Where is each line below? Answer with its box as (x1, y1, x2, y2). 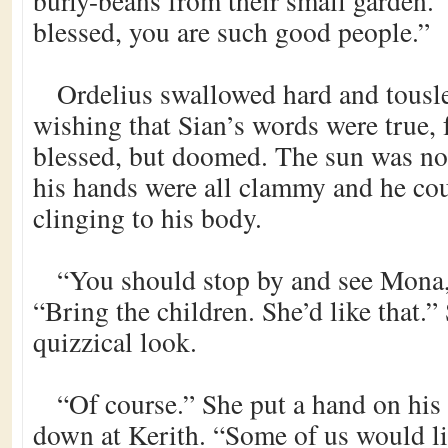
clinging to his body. (33, 199, 262, 236)
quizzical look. (33, 323, 197, 360)
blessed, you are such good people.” (33, 13, 430, 50)
